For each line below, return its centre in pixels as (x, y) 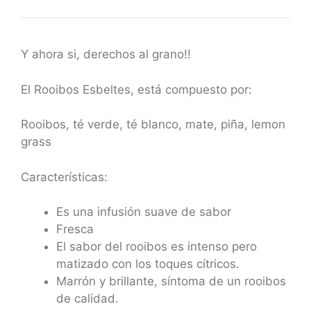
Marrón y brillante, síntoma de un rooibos (171, 281)
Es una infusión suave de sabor (144, 212)
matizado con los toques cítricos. (148, 264)
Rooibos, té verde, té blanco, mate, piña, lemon (153, 124)
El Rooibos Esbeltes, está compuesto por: (136, 89)
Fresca (75, 229)
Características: (64, 177)
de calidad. (87, 299)
